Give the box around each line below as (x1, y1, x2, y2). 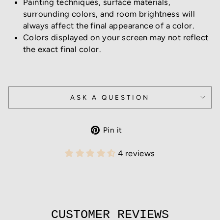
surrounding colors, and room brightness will (23, 8, 195, 19)
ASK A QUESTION (70, 93, 150, 101)
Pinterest (129, 147, 164, 157)
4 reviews (117, 148, 155, 158)
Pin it (103, 125, 122, 135)
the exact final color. (23, 44, 101, 54)
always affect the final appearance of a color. (23, 20, 194, 30)
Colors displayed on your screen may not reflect (23, 32, 209, 42)
